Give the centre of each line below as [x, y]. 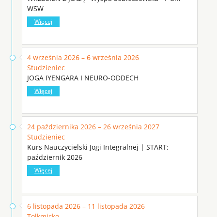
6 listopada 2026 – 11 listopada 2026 [86, 206]
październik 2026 [55, 157]
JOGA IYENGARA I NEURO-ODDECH [83, 77]
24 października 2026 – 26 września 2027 [93, 126]
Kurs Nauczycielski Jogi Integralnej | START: [98, 147]
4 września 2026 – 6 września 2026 [83, 57]
